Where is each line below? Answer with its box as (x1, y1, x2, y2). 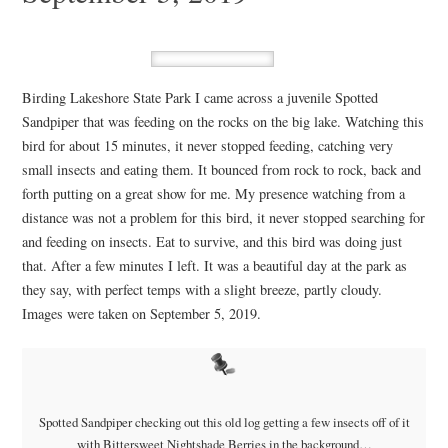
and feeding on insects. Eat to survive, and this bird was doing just (21, 232, 402, 252)
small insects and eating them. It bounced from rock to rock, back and (21, 160, 421, 180)
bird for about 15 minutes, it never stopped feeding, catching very (21, 136, 393, 156)
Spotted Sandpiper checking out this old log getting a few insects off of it (38, 412, 410, 431)
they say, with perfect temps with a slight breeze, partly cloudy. (21, 280, 382, 300)
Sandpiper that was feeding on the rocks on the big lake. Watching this (21, 112, 424, 132)
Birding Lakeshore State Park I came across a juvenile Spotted (21, 88, 378, 108)
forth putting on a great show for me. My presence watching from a (21, 184, 405, 204)
